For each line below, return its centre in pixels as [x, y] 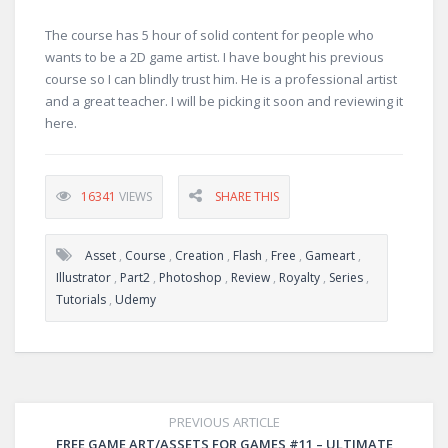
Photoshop [190, 277]
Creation [199, 255]
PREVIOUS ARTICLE [224, 422]
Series [346, 277]
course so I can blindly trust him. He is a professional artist [221, 79]
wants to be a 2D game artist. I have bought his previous [214, 57]
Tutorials [81, 299]
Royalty [299, 277]
